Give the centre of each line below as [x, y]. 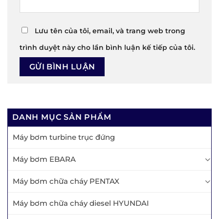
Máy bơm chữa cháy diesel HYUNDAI [81, 203]
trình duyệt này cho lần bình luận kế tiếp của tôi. [107, 47]
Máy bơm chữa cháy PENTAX [66, 181]
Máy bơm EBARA [44, 159]
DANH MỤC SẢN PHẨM [62, 117]
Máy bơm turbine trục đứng [64, 137]
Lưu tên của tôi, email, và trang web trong [110, 31]
